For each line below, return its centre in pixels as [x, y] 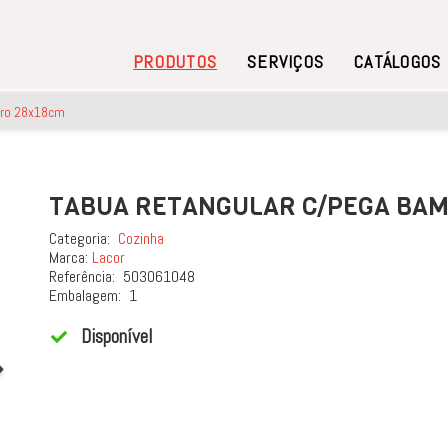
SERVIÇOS [286, 61]
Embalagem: [87, 295]
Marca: [68, 257]
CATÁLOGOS [398, 61]
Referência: [84, 276]
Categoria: [81, 238]
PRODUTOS [175, 61]
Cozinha [141, 238]
